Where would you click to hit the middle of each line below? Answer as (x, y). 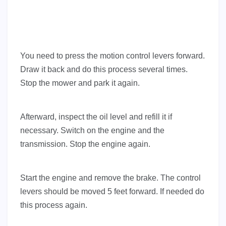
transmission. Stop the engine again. (85, 144)
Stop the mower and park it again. (80, 83)
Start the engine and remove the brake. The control (110, 178)
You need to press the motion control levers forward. (112, 56)
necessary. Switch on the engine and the (92, 131)
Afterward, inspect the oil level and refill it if (96, 117)
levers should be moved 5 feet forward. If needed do (112, 192)
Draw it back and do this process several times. (104, 70)
